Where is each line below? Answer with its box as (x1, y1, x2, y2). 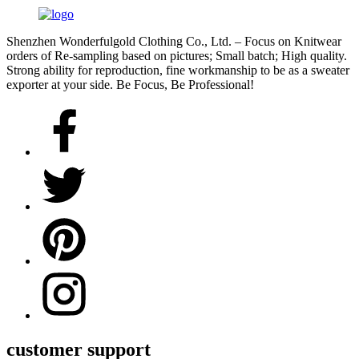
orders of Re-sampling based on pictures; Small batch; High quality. (6, 49, 347, 63)
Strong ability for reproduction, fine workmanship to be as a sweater (6, 63, 349, 78)
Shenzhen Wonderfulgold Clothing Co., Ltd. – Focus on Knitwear (6, 34, 341, 49)
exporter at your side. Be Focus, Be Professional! (6, 78, 254, 92)
